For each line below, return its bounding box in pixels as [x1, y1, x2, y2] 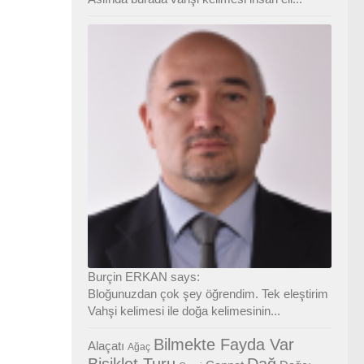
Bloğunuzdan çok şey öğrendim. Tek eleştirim [88, 286, 328, 301]
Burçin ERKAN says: [88, 269, 200, 284]
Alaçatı [88, 338, 124, 353]
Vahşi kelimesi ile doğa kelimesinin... [88, 303, 280, 318]
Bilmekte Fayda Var [154, 335, 294, 353]
